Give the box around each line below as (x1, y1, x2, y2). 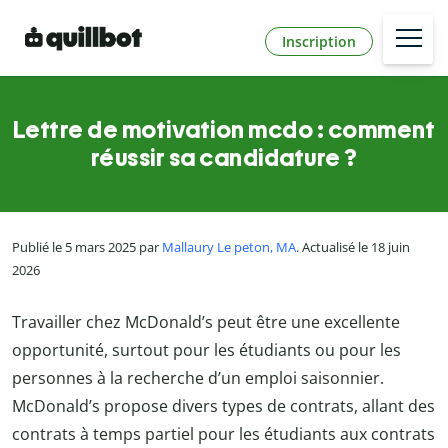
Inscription (282, 31, 356, 51)
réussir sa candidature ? (90, 143, 358, 173)
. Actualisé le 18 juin (296, 238, 410, 257)
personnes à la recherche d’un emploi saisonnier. (12, 366, 384, 389)
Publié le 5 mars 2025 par (12, 238, 162, 257)
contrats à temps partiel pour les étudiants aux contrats (12, 422, 435, 445)
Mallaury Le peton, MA (162, 238, 296, 257)
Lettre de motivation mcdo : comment (12, 115, 436, 145)
